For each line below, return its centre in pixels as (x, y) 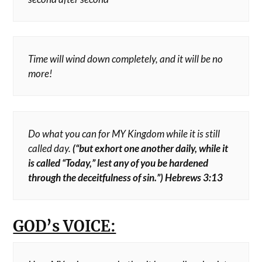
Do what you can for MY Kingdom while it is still (124, 133)
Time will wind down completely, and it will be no (126, 59)
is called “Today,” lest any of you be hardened (118, 163)
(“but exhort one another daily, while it (151, 148)
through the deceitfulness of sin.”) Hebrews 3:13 (126, 177)
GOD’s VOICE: (65, 226)
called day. (51, 148)
